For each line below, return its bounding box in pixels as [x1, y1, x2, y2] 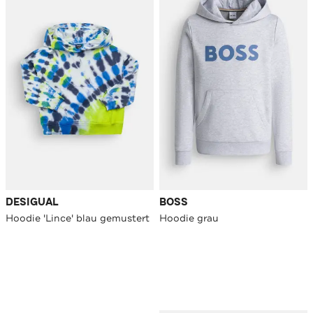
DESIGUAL [6, 196, 59, 210]
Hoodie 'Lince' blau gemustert [6, 212, 150, 225]
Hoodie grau [159, 212, 219, 225]
